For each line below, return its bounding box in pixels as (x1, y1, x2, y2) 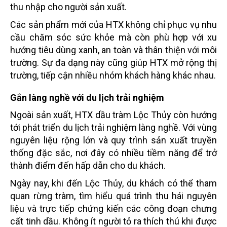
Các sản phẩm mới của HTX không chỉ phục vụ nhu (10, 19, 217, 30)
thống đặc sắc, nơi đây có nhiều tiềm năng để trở (10, 147, 217, 158)
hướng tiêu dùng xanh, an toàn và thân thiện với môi (10, 44, 217, 55)
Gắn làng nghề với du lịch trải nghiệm (10, 92, 164, 103)
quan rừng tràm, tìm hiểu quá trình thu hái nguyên (10, 190, 217, 201)
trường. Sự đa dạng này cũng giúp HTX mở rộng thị (10, 57, 217, 68)
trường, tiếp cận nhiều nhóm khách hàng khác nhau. (10, 69, 216, 81)
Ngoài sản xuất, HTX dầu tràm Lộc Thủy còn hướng (10, 109, 217, 120)
